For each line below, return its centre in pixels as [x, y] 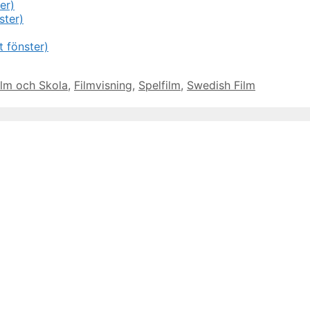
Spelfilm [159, 85]
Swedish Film [221, 85]
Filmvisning [103, 85]
